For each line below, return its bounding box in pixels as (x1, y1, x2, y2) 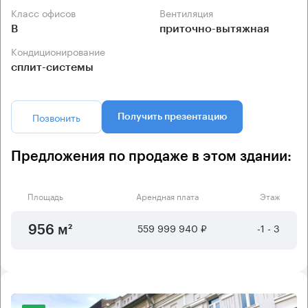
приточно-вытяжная (159, 23, 269, 35)
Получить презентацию (118, 112, 227, 122)
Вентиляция (166, 5, 213, 21)
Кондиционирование (17, 43, 105, 59)
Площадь (27, 189, 63, 203)
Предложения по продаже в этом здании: (11, 150, 291, 164)
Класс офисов (17, 5, 76, 21)
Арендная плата (135, 189, 199, 203)
